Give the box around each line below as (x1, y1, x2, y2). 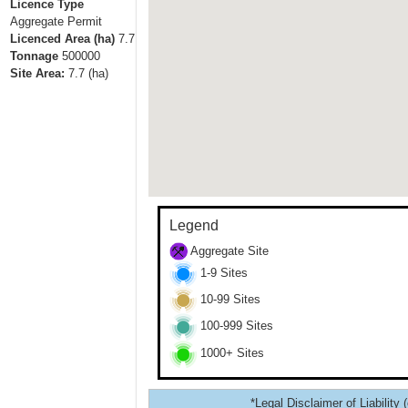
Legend (168, 217, 219, 233)
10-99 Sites (196, 292, 260, 307)
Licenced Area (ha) (9, 31, 115, 46)
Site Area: (9, 66, 65, 80)
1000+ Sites (196, 346, 264, 361)
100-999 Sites (196, 319, 273, 333)
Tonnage (9, 48, 58, 63)
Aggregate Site (187, 243, 269, 258)
